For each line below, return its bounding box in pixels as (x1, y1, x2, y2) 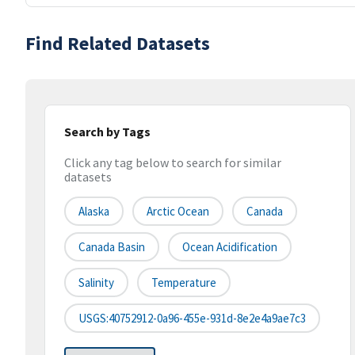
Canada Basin (78, 239, 145, 255)
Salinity (78, 275, 114, 291)
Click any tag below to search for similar (64, 155, 281, 171)
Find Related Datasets (25, 31, 210, 55)
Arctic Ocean (147, 204, 209, 219)
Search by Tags (64, 124, 151, 139)
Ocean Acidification (182, 239, 277, 255)
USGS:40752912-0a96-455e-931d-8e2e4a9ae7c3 (78, 311, 306, 326)
